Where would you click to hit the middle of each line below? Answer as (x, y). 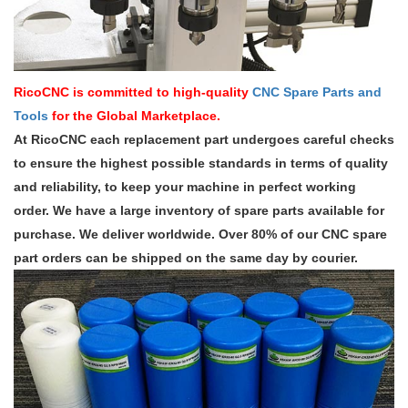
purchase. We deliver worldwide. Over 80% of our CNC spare (200, 234)
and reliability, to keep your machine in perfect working (185, 186)
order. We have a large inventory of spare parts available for (199, 210)
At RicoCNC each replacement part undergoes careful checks (204, 139)
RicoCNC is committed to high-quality (131, 92)
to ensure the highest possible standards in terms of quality (201, 163)
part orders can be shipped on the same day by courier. (186, 257)
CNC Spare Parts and (317, 92)
